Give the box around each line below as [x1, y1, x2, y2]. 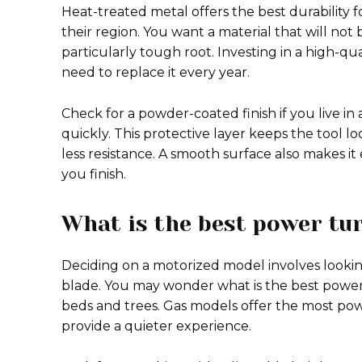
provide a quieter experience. [61, 318, 251, 334]
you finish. [61, 166, 126, 182]
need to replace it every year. [61, 65, 250, 80]
